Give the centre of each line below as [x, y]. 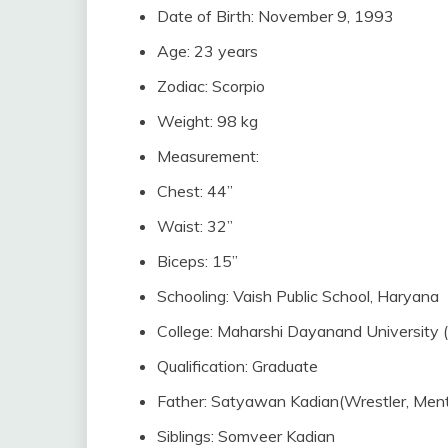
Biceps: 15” [197, 260]
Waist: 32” [195, 225]
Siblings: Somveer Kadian [246, 435]
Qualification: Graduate [237, 365]
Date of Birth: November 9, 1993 [275, 15]
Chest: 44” [195, 190]
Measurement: [208, 155]
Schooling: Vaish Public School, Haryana [298, 295]
